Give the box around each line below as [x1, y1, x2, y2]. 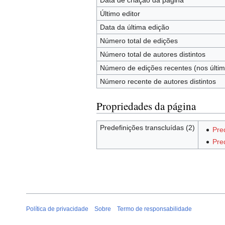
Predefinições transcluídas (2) [99, 124, 195, 132]
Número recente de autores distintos [99, 77, 216, 86]
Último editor [99, 10, 140, 18]
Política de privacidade [26, 205, 88, 213]
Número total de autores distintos [99, 50, 205, 59]
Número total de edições [99, 37, 178, 45]
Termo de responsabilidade [117, 205, 192, 213]
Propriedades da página [96, 99, 196, 114]
